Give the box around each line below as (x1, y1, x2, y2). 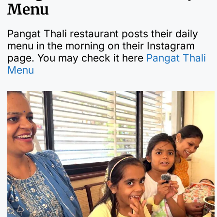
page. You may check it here (7, 51, 146, 64)
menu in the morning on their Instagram (7, 39, 195, 52)
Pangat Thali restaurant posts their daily (7, 27, 198, 40)
